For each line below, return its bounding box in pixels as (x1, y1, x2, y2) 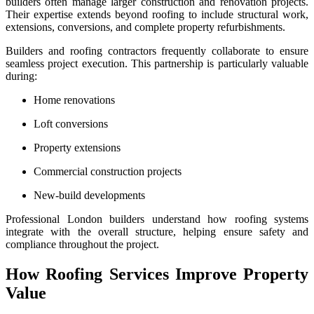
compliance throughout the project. (6, 238, 159, 250)
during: (6, 69, 37, 82)
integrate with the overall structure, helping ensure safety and (6, 225, 308, 238)
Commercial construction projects (34, 165, 182, 177)
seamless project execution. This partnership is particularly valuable (6, 57, 308, 69)
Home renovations (34, 93, 115, 106)
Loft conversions (34, 117, 108, 130)
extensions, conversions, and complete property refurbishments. (6, 20, 285, 33)
